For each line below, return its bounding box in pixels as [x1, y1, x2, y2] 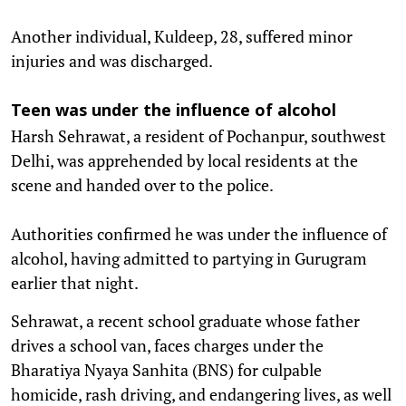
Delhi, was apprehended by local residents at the [11, 149, 358, 171]
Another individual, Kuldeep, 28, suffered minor [11, 24, 353, 47]
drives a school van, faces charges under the [11, 333, 324, 356]
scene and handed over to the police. [11, 173, 274, 196]
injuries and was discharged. [11, 49, 213, 72]
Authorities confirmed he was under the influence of [11, 222, 387, 245]
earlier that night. [11, 271, 141, 294]
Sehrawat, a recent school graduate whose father [11, 309, 360, 332]
